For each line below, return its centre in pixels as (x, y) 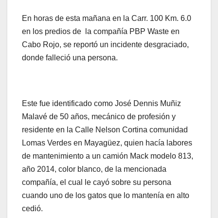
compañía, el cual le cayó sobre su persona (97, 182)
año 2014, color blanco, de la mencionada (94, 169)
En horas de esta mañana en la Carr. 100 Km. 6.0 (107, 18)
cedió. (32, 208)
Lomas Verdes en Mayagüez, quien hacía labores (107, 143)
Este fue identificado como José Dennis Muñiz (101, 103)
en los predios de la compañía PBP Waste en (101, 31)
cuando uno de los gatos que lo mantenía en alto (106, 195)
